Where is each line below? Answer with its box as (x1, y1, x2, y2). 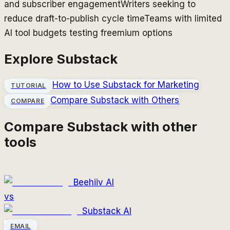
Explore (4, 50, 56, 67)
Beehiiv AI (73, 177, 114, 188)
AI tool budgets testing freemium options (4, 28, 172, 39)
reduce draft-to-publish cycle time (4, 13, 144, 24)
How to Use (52, 79, 103, 90)
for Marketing (141, 79, 199, 90)
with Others (129, 94, 180, 105)
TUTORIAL (11, 81, 46, 89)
